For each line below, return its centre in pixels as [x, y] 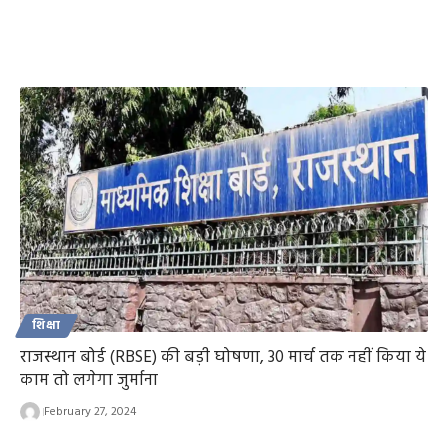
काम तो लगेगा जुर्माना [89, 380]
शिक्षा [46, 325]
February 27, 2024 [89, 411]
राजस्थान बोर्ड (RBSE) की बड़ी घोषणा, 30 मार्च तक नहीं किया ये [223, 357]
